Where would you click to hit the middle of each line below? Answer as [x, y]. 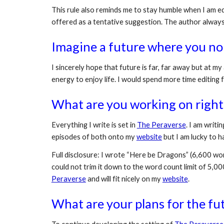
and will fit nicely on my [124, 179]
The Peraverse [161, 125]
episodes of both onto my [94, 137]
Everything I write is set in [94, 125]
